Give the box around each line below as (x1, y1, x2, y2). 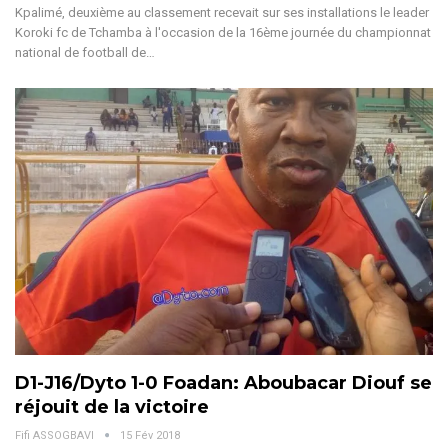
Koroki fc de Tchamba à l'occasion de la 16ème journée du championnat (15, 24, 431, 40)
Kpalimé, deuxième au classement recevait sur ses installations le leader (15, 4, 429, 20)
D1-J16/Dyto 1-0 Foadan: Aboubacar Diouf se (15, 372, 432, 395)
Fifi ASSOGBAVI (15, 429, 97, 443)
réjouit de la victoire (15, 396, 209, 419)
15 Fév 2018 (120, 429, 180, 443)
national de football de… (15, 44, 155, 60)
